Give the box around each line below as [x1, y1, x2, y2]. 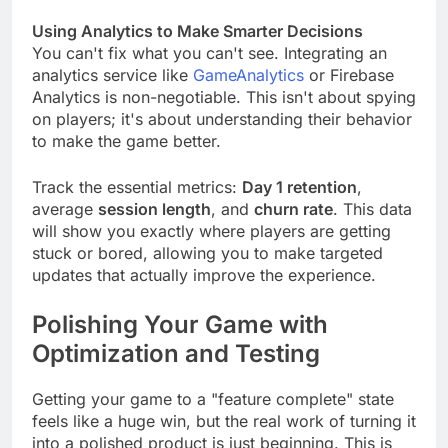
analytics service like [32, 83, 193, 104]
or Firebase [304, 83, 394, 104]
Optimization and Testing [32, 357, 320, 387]
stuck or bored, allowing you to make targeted [32, 261, 383, 282]
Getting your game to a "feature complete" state [32, 407, 394, 428]
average [32, 217, 98, 238]
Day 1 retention [242, 195, 357, 216]
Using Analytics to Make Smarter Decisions [32, 39, 363, 60]
